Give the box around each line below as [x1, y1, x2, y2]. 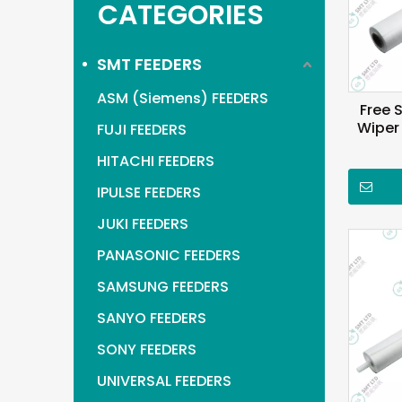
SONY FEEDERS [97, 339, 197, 360]
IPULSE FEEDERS [97, 182, 201, 203]
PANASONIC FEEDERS [97, 245, 240, 266]
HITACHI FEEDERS [97, 151, 214, 171]
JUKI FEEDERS [97, 214, 188, 234]
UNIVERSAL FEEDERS [97, 371, 232, 391]
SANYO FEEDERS [97, 308, 206, 328]
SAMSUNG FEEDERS [97, 276, 229, 297]
